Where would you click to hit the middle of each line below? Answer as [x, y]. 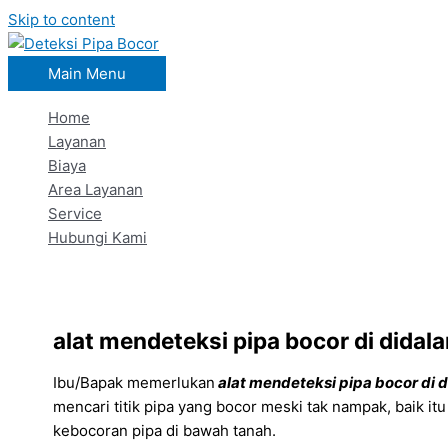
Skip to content [61, 19]
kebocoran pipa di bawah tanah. [164, 431]
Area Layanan [95, 189]
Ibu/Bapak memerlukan [134, 383]
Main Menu [87, 73]
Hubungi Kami [97, 237]
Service [75, 213]
